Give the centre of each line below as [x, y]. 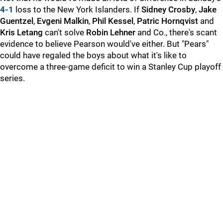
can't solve [64, 32]
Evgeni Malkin [63, 21]
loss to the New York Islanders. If [77, 9]
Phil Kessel [113, 21]
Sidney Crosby [168, 9]
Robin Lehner [111, 32]
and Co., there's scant [176, 32]
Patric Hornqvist [168, 21]
